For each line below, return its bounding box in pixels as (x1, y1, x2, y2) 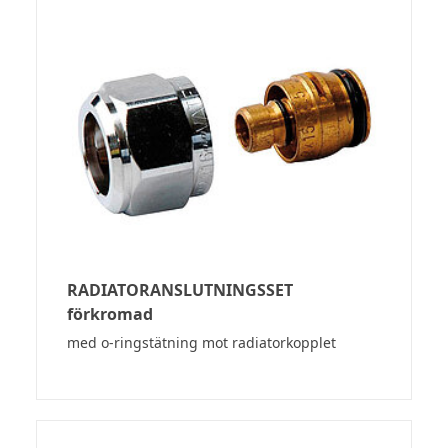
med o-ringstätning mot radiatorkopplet (67, 333, 336, 353)
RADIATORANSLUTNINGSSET (67, 279, 293, 302)
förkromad (67, 303, 153, 326)
